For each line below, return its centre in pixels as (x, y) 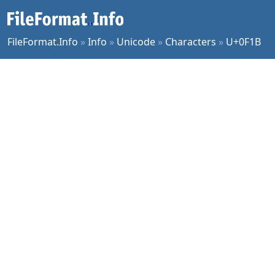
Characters (191, 42)
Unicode (136, 42)
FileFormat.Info (43, 42)
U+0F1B (243, 42)
